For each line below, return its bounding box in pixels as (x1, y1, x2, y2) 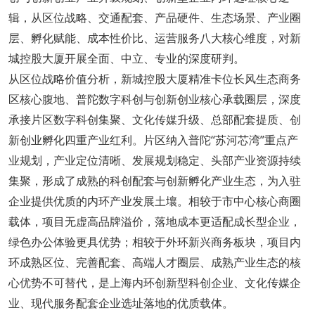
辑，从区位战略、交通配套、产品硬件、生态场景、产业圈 (8, 9, 301, 25)
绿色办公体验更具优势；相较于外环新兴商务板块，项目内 (8, 233, 301, 250)
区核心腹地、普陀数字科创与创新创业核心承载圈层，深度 (8, 91, 301, 107)
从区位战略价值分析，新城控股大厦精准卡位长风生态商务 (8, 70, 301, 86)
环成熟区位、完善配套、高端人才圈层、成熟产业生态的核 (8, 254, 301, 270)
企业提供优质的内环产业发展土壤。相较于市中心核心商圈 (8, 193, 301, 209)
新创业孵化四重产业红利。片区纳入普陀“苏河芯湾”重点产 (8, 131, 298, 148)
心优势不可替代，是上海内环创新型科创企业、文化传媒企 (8, 274, 301, 290)
